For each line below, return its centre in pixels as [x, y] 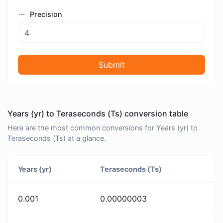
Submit [111, 64]
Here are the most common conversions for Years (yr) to [103, 128]
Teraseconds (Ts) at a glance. [57, 138]
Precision [45, 14]
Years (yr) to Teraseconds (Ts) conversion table [98, 114]
